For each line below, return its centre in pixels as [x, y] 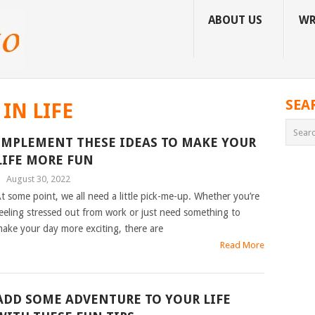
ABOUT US [235, 20]
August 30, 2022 [38, 179]
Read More [243, 245]
